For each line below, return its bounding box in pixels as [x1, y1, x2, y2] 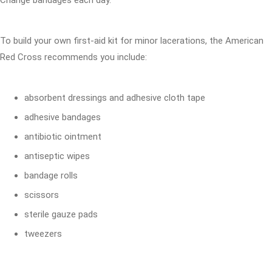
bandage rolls [24, 170, 78, 181]
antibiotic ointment [24, 131, 101, 142]
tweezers [24, 228, 62, 239]
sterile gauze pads [24, 209, 98, 220]
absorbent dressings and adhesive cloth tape [24, 92, 205, 103]
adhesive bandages [24, 112, 101, 123]
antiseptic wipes [24, 151, 90, 161]
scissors [24, 189, 59, 200]
